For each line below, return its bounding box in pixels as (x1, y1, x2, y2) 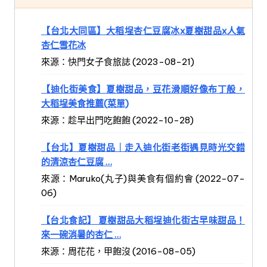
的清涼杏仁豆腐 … (41, 156, 112, 167)
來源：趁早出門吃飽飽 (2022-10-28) (41, 114, 194, 126)
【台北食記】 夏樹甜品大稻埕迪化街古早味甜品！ (41, 215, 245, 226)
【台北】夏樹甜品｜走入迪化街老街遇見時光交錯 (41, 141, 245, 153)
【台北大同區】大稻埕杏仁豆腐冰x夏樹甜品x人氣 (41, 24, 245, 36)
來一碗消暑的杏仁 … (41, 229, 121, 241)
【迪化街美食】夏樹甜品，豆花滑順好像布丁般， (41, 83, 245, 95)
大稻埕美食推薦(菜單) (41, 97, 129, 109)
